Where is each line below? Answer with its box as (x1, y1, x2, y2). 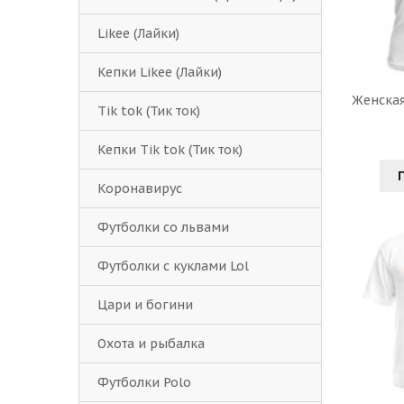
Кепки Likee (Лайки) (97, 64, 222, 80)
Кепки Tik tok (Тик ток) (97, 142, 243, 158)
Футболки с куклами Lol (97, 258, 249, 274)
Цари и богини (97, 297, 193, 313)
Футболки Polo (97, 374, 191, 390)
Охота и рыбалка (97, 335, 205, 352)
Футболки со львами (97, 219, 229, 235)
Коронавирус (97, 180, 182, 197)
